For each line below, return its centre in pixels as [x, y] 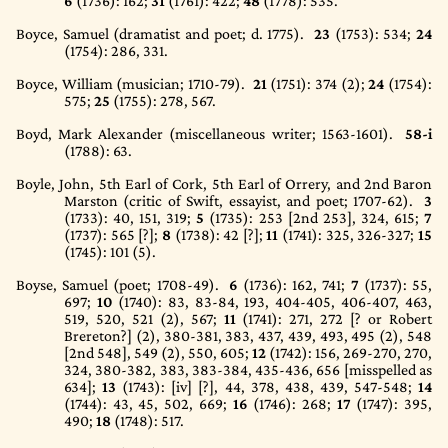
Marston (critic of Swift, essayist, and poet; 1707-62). [244, 200]
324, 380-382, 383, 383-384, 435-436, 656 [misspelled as [248, 369]
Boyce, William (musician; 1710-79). [134, 83]
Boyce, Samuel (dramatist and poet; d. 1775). [165, 33]
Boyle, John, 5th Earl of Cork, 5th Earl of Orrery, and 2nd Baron [224, 183]
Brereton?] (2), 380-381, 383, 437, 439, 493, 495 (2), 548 [248, 335]
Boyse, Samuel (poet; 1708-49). [122, 284]
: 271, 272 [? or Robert [355, 318]
